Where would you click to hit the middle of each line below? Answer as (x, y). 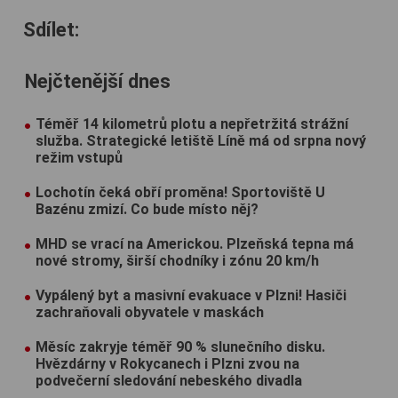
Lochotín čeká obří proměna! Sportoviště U (180, 192)
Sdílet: (51, 29)
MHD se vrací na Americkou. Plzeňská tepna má (195, 243)
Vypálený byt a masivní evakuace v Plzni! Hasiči (191, 295)
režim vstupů (79, 157)
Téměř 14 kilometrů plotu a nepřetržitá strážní (192, 123)
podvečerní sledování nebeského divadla (169, 380)
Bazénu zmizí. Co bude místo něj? (147, 209)
